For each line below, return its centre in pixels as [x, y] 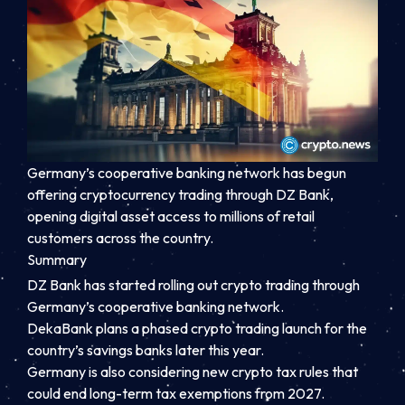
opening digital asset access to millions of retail [171, 216]
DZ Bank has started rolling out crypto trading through [193, 285]
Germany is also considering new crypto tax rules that [193, 372]
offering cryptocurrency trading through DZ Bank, [180, 194]
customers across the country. [120, 237]
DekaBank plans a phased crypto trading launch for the [197, 329]
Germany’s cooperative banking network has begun [187, 172]
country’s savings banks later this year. [146, 350]
